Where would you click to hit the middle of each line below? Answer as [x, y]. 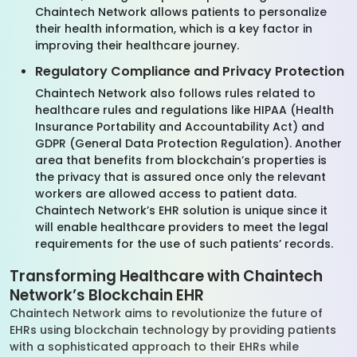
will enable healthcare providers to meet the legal [182, 227]
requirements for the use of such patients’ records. [186, 244]
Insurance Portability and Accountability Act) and [180, 127]
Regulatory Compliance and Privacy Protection [190, 71]
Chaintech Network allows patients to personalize [181, 12]
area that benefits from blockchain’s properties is [181, 160]
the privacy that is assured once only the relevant [180, 177]
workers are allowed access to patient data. [166, 194]
